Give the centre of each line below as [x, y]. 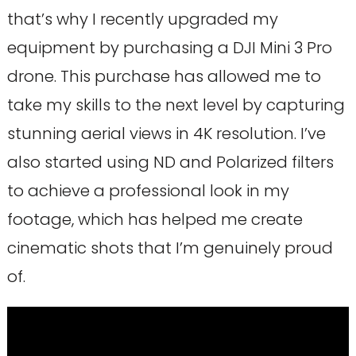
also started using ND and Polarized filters [170, 162]
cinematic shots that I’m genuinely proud [170, 248]
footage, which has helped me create [155, 219]
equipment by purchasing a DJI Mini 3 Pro [169, 47]
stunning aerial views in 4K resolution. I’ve [166, 133]
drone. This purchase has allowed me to [164, 76]
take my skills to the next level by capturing [176, 104]
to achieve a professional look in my [148, 190]
